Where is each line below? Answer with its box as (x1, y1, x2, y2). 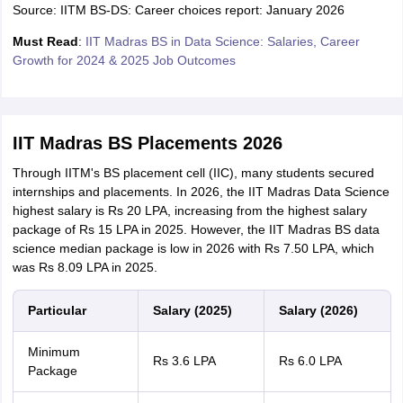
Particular (27, 303, 86, 318)
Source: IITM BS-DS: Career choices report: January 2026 (12, 3, 345, 17)
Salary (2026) (278, 303, 358, 318)
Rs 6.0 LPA (278, 354, 342, 368)
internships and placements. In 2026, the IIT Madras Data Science (12, 184, 390, 199)
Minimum (27, 345, 80, 359)
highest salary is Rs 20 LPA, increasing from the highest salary (12, 203, 367, 218)
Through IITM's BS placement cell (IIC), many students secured (12, 166, 374, 180)
